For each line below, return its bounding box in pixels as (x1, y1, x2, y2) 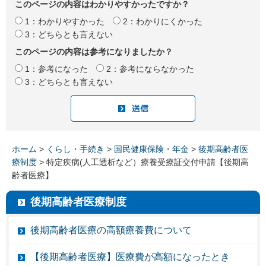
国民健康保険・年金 (114, 144, 189, 154)
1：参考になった (25, 64, 88, 74)
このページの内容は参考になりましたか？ (15, 46, 173, 56)
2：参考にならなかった (106, 64, 194, 74)
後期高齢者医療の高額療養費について (30, 224, 192, 235)
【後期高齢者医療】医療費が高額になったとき (30, 251, 230, 262)
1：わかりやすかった (25, 16, 104, 26)
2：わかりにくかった (123, 16, 202, 26)
